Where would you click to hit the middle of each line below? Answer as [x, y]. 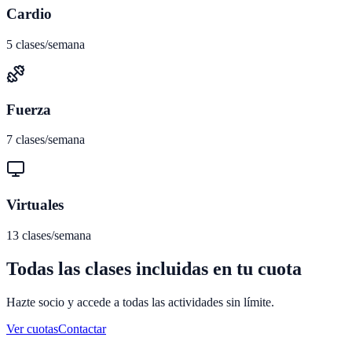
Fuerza [29, 109]
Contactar [82, 328]
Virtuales [35, 205]
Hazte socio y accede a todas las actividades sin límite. [140, 302]
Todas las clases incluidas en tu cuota [154, 268]
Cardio [29, 14]
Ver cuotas [32, 328]
